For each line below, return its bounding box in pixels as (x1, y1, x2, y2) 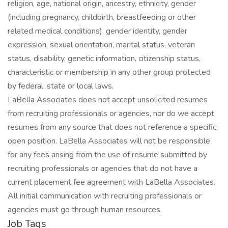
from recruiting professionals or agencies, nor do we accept (8, 108, 214, 119)
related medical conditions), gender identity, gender (8, 25, 187, 37)
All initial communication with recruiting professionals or (8, 190, 202, 202)
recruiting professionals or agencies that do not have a (8, 163, 197, 174)
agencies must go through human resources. (8, 204, 162, 215)
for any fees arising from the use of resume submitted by (8, 149, 207, 160)
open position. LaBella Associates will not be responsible (8, 135, 210, 147)
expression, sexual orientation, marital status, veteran (8, 39, 195, 50)
